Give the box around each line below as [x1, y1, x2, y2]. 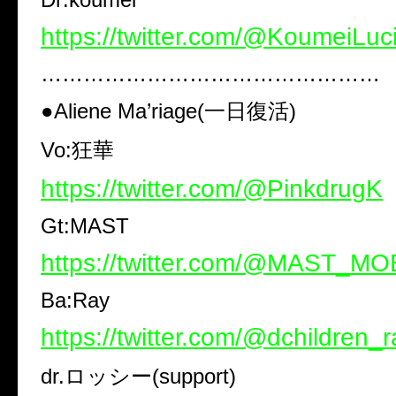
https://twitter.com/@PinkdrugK [41, 175, 383, 203]
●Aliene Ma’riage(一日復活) [41, 99, 296, 124]
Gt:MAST [41, 214, 129, 239]
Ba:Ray [41, 288, 110, 313]
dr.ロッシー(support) [41, 364, 236, 389]
